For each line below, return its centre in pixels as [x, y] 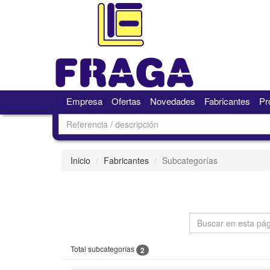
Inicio [80, 160]
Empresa [84, 101]
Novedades [172, 101]
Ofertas [126, 101]
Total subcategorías [103, 249]
